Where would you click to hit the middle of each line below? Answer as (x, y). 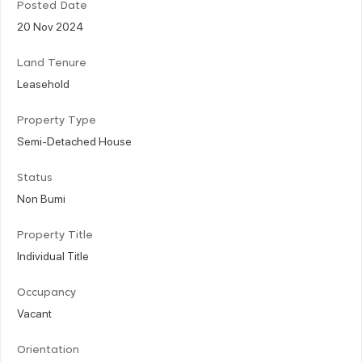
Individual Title (53, 255)
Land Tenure (52, 63)
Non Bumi (41, 198)
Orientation (48, 350)
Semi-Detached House (74, 140)
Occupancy (46, 293)
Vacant (34, 312)
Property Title (55, 235)
